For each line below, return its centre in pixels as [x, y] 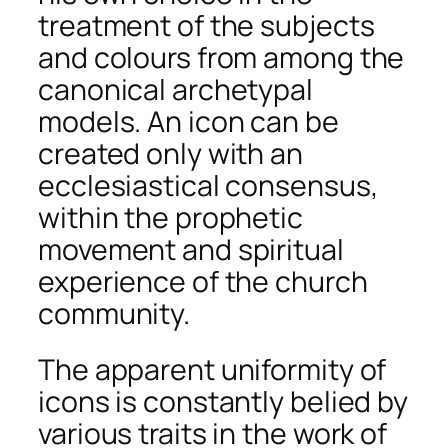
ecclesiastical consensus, [208, 185]
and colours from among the [221, 57]
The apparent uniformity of [212, 369]
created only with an [170, 153]
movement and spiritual [191, 249]
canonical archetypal [175, 89]
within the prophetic [170, 217]
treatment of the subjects [206, 25]
